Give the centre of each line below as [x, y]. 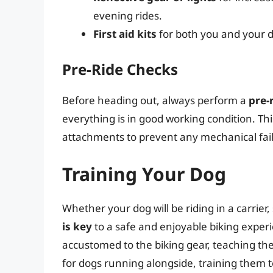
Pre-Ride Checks [120, 69]
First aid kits [125, 34]
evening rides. [128, 16]
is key [77, 227]
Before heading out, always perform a [155, 100]
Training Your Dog [144, 174]
